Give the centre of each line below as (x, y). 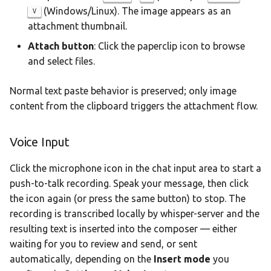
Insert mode (182, 259)
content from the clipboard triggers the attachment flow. (134, 106)
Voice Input (40, 142)
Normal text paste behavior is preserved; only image (123, 91)
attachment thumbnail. (77, 26)
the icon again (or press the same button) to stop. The (128, 199)
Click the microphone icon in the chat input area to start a (135, 168)
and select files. (61, 61)
